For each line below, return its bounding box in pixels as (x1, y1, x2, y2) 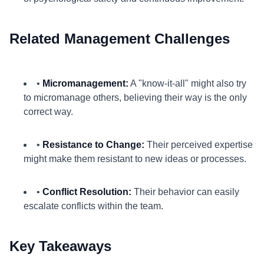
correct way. (24, 107, 73, 117)
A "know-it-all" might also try (128, 78, 246, 88)
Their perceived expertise (144, 140, 253, 150)
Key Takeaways (9, 238, 111, 254)
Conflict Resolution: (42, 187, 131, 197)
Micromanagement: (42, 78, 128, 88)
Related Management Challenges (9, 31, 230, 47)
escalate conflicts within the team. (24, 201, 163, 211)
